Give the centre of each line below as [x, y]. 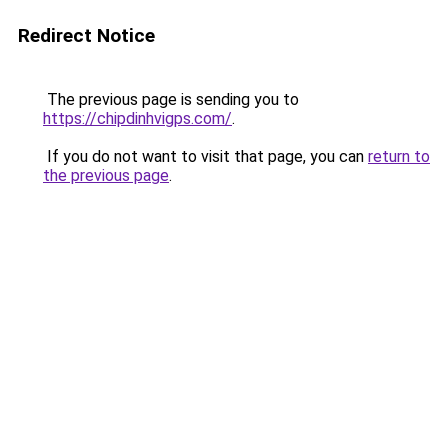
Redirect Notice [86, 35]
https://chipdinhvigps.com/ [137, 118]
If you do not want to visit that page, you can [205, 156]
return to [399, 156]
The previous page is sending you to [171, 99]
